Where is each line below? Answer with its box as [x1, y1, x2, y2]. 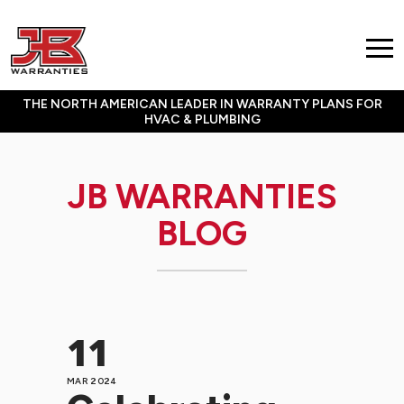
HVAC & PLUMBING [143, 112, 261, 127]
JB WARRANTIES [67, 176, 337, 217]
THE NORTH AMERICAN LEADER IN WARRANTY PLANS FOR [22, 96, 382, 112]
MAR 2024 [67, 375, 117, 387]
